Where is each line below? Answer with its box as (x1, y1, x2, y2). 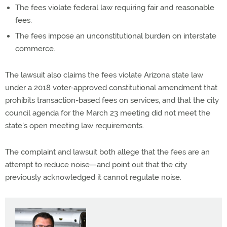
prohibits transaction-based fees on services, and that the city (5, 95, 219, 105)
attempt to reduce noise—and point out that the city (5, 160, 187, 169)
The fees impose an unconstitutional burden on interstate (15, 31, 216, 41)
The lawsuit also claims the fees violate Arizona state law (5, 70, 203, 80)
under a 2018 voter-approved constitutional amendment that (5, 83, 217, 92)
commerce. (15, 44, 55, 53)
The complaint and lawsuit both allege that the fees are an (5, 147, 210, 157)
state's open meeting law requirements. (5, 121, 144, 130)
